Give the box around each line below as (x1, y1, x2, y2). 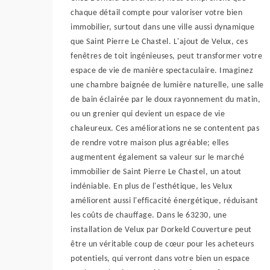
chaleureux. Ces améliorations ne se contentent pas (71, 124, 259, 133)
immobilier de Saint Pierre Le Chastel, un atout (71, 168, 242, 177)
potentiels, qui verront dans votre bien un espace (71, 254, 250, 263)
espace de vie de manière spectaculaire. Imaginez (71, 66, 253, 75)
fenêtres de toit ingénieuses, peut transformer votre (71, 52, 262, 61)
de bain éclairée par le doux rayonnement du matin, (71, 95, 260, 104)
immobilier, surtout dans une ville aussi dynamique (71, 23, 254, 32)
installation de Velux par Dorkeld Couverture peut (71, 225, 252, 234)
